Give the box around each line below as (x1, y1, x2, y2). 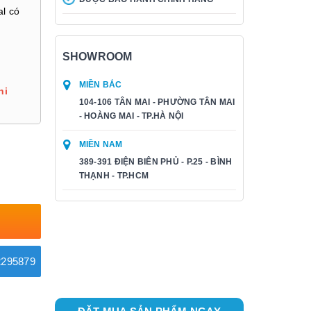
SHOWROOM (62, 51, 133, 62)
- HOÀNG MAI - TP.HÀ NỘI (78, 111, 184, 121)
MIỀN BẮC (78, 80, 122, 90)
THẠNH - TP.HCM (78, 171, 149, 180)
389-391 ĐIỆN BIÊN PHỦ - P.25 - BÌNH (78, 157, 233, 167)
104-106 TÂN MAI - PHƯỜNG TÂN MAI (78, 97, 235, 107)
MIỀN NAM (78, 140, 123, 149)
